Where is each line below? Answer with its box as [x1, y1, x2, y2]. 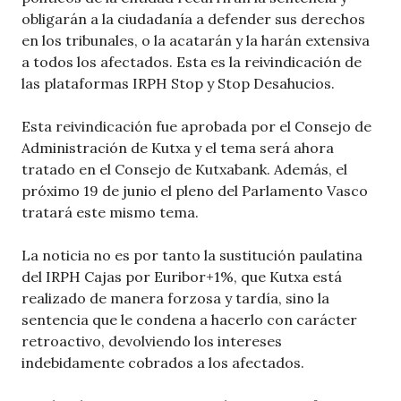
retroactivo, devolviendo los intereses [21, 332, 282, 351]
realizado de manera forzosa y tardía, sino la [21, 289, 329, 308]
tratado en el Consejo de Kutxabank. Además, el [21, 160, 347, 179]
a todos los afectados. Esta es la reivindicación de [21, 53, 362, 72]
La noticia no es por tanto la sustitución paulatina [21, 246, 363, 265]
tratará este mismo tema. [21, 203, 199, 222]
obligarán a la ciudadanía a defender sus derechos [21, 10, 365, 29]
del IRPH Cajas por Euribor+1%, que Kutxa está [21, 268, 342, 286]
